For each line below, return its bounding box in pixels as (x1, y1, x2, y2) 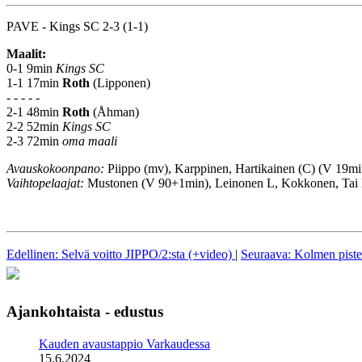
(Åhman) (90, 104, 139, 119)
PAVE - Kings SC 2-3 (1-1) (6, 19, 148, 33)
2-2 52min (6, 119, 62, 133)
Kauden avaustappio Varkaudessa (39, 336, 210, 351)
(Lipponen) (90, 75, 150, 90)
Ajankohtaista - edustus (6, 302, 163, 320)
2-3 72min (6, 133, 62, 148)
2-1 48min (6, 104, 62, 119)
